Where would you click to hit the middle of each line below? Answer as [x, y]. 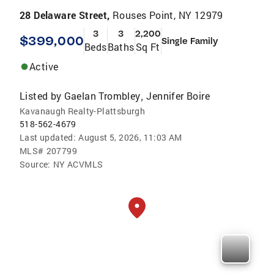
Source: [35, 165]
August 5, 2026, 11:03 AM [130, 138]
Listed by [41, 96]
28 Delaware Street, [66, 15]
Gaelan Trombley [102, 96]
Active [44, 67]
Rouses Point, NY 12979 [168, 15]
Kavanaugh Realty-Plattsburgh [83, 111]
